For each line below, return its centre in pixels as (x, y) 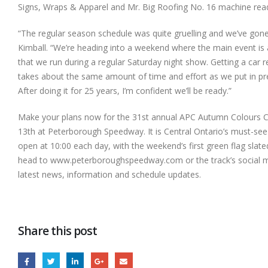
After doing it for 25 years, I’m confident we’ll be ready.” (125, 91)
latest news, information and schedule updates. (109, 175)
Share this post (58, 231)
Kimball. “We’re (46, 48)
